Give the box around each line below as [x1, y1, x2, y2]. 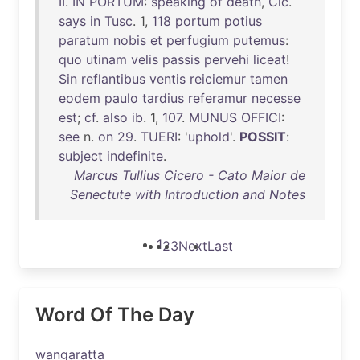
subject [59, 148, 103, 164]
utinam [86, 51, 127, 67]
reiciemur [190, 71, 246, 87]
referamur [188, 90, 247, 106]
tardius [142, 90, 184, 106]
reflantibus [81, 71, 145, 87]
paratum [59, 32, 109, 48]
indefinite [107, 148, 163, 164]
